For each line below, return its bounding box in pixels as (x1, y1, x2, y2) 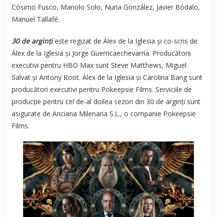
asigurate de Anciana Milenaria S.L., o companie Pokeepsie (11, 109, 196, 118)
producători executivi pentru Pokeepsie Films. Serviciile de (11, 85, 192, 94)
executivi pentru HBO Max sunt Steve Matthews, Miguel (11, 61, 186, 70)
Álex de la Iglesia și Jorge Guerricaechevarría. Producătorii (11, 48, 191, 58)
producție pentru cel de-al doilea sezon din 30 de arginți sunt (11, 97, 201, 106)
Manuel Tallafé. (11, 15, 60, 24)
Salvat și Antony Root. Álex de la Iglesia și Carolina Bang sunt (11, 73, 202, 82)
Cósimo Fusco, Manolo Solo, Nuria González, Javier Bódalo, (11, 2, 200, 12)
